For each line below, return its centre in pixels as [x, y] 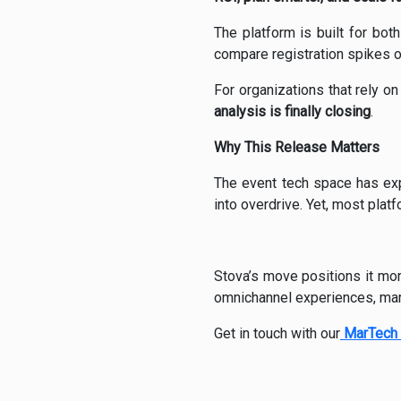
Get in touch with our [277, 334]
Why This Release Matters [297, 148]
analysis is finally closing [292, 112]
